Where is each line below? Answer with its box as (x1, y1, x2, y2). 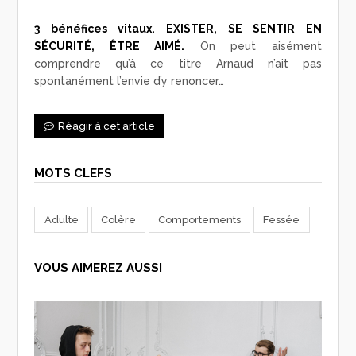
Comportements (158, 213, 242, 226)
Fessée (263, 213, 300, 226)
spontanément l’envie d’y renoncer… (34, 75, 225, 88)
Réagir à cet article (57, 119, 155, 132)
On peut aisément (184, 40, 322, 53)
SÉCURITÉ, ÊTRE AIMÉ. (34, 40, 185, 53)
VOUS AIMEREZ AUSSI (34, 261, 163, 276)
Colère (100, 213, 136, 226)
